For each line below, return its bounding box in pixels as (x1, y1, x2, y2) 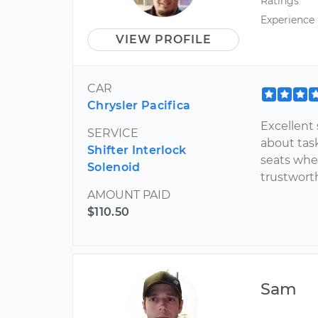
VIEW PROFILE (115, 32, 212, 46)
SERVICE (87, 126, 138, 140)
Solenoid (87, 160, 141, 174)
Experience (261, 13, 315, 26)
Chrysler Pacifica (87, 98, 191, 112)
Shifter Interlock (87, 143, 187, 157)
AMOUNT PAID (87, 187, 170, 202)
